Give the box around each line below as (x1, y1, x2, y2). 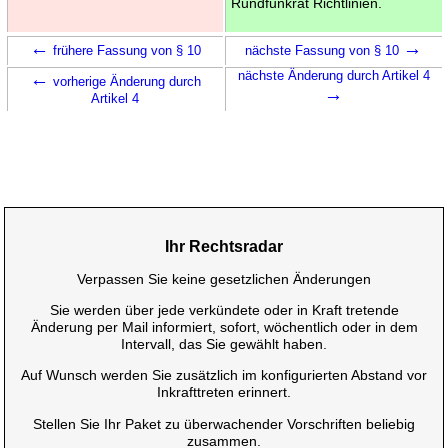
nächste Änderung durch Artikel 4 (237, 67, 430, 83)
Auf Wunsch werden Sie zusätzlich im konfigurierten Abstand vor (21, 367, 427, 384)
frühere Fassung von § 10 (48, 42, 201, 58)
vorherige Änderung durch (48, 73, 201, 89)
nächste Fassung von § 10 (245, 42, 403, 58)
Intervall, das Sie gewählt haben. (121, 336, 327, 353)
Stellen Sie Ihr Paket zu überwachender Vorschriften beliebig (33, 415, 415, 432)
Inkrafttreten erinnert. (157, 384, 291, 401)
